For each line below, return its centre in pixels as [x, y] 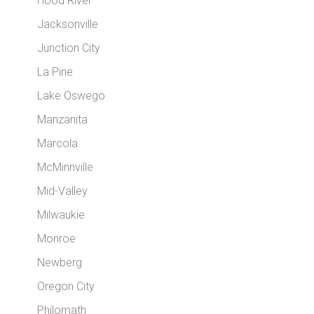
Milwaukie [61, 215]
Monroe [57, 239]
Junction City [69, 48]
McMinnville [66, 168]
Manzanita [63, 120]
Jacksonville [68, 25]
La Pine [55, 72]
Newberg [60, 263]
